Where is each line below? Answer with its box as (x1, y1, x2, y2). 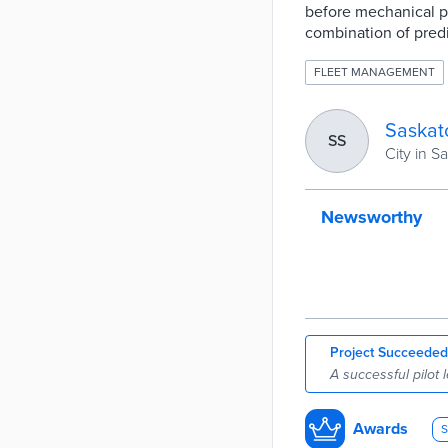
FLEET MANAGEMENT (314, 65, 435, 79)
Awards (353, 418, 408, 439)
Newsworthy (321, 206, 422, 228)
